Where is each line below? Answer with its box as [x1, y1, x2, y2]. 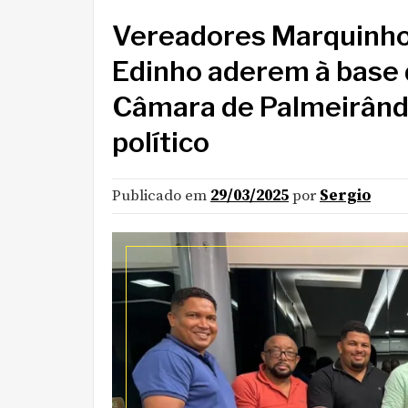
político [112, 126, 209, 158]
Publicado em [112, 186, 210, 206]
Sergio [320, 186, 371, 206]
